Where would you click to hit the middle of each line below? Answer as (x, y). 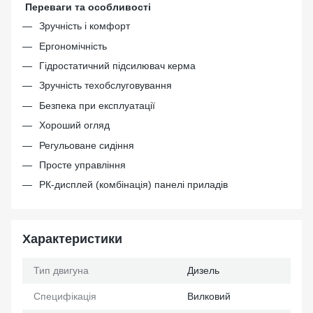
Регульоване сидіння (87, 145)
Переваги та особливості (88, 7)
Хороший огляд (74, 125)
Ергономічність (73, 46)
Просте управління (82, 165)
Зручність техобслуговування (105, 86)
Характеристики (72, 239)
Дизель (203, 270)
